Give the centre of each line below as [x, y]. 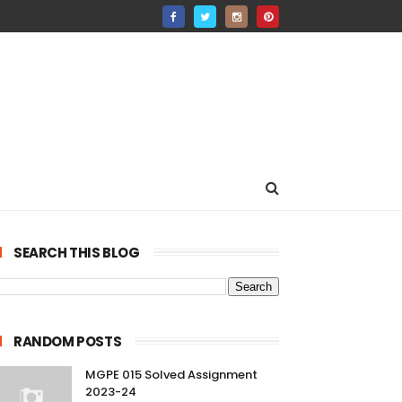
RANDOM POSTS [68, 341]
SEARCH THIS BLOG [77, 253]
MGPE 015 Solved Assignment [171, 375]
